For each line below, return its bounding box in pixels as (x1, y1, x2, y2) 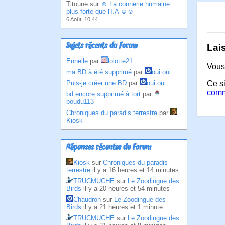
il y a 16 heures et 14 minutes (92, 166, 179, 174)
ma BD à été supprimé (66, 68, 132, 76)
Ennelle (66, 57, 88, 65)
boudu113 (66, 98, 94, 105)
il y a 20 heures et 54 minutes (83, 185, 170, 192)
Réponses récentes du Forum (66, 143, 151, 153)
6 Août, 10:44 (66, 16, 98, 22)
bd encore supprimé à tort (66, 90, 141, 98)
